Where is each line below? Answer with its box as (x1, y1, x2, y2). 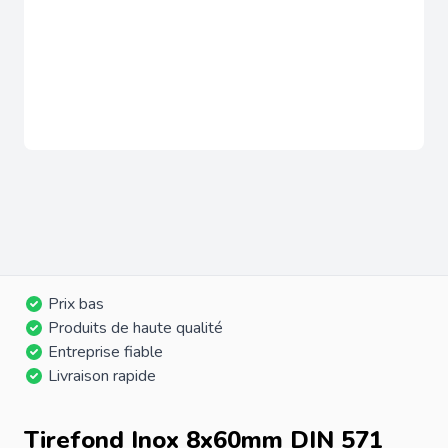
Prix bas (48, 292, 104, 315)
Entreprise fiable (48, 340, 163, 363)
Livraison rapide (48, 364, 156, 387)
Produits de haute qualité (48, 316, 223, 339)
